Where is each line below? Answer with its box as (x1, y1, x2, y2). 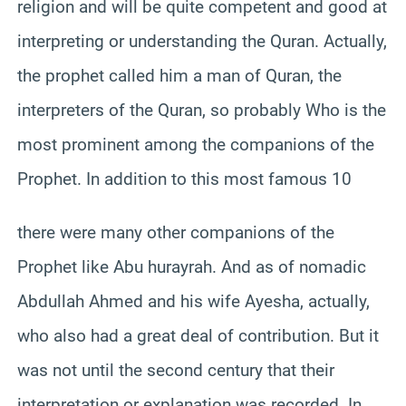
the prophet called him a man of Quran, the (17, 64, 342, 86)
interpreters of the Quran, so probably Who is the (17, 99, 386, 121)
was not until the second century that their (17, 359, 334, 381)
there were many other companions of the (17, 221, 334, 243)
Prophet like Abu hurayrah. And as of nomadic (17, 256, 366, 277)
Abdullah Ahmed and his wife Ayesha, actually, (17, 290, 370, 312)
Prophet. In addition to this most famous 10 (17, 168, 352, 189)
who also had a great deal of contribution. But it (17, 324, 379, 346)
